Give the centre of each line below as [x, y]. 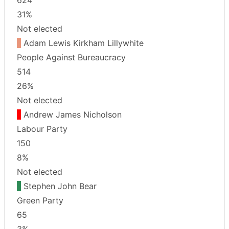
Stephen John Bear [59, 186]
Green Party [40, 200]
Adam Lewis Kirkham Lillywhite [82, 43]
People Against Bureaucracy [71, 57]
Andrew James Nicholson [71, 114]
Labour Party [42, 129]
